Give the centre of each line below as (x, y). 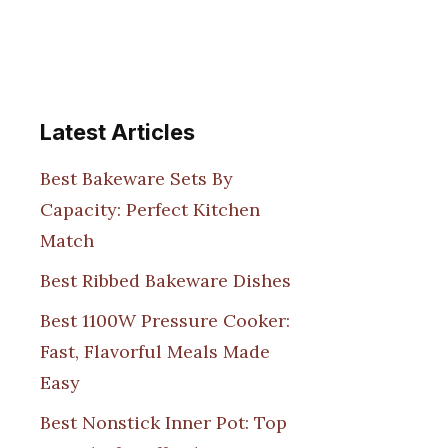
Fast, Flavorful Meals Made (155, 351)
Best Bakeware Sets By (136, 178)
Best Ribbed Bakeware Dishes (165, 280)
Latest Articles (117, 132)
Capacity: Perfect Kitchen (150, 209)
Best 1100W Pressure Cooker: (165, 320)
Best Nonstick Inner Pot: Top (163, 422)
